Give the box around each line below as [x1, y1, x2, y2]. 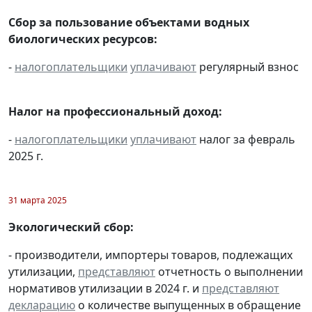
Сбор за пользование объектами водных [8, 14, 249, 30]
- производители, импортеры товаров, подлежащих [8, 247, 292, 263]
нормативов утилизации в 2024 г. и [8, 280, 202, 296]
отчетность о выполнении [155, 263, 303, 279]
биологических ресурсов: [8, 31, 157, 47]
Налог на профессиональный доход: [8, 103, 222, 119]
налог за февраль [196, 131, 295, 147]
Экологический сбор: [8, 219, 134, 235]
